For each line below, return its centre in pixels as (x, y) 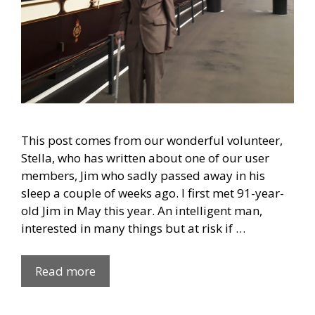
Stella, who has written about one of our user (145, 158)
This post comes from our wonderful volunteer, (152, 141)
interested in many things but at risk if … (133, 229)
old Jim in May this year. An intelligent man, (142, 211)
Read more (65, 271)
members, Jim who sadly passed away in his (143, 176)
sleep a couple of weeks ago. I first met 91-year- (153, 193)
